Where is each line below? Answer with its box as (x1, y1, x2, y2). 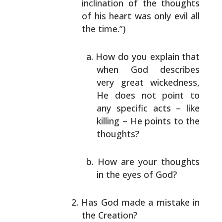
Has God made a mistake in (81, 196, 200, 208)
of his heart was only (82, 10, 171, 22)
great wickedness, (114, 76, 200, 88)
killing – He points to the (97, 115, 200, 127)
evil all (171, 10, 200, 22)
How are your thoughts (97, 156, 200, 167)
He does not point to (97, 89, 200, 101)
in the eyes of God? (97, 168, 177, 180)
